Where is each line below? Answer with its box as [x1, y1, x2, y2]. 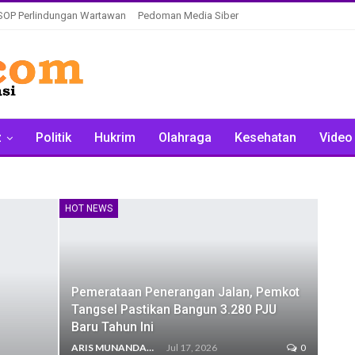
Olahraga [158, 130, 212, 145]
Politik [36, 130, 71, 145]
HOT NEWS [64, 203, 113, 214]
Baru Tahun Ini [71, 319, 154, 334]
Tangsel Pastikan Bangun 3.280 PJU [71, 301, 277, 317]
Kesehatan [235, 130, 296, 145]
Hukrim [94, 130, 136, 145]
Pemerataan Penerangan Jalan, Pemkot [71, 284, 300, 300]
